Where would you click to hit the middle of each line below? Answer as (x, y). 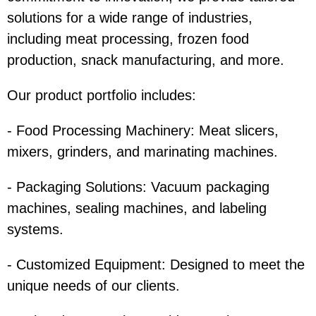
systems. (39, 230)
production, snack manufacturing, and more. (150, 60)
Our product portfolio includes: (106, 96)
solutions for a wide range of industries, (130, 18)
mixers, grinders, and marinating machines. (147, 152)
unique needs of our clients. (98, 286)
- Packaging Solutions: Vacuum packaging (138, 187)
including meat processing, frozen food (128, 39)
